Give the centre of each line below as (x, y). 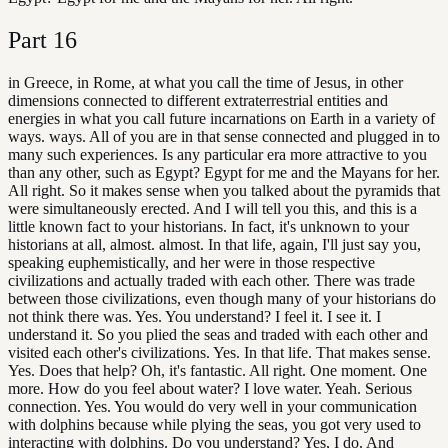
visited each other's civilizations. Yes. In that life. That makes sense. (219, 352)
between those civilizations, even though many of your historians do (222, 298)
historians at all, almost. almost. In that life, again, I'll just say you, (214, 244)
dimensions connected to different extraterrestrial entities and (198, 100)
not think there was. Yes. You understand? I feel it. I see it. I (194, 316)
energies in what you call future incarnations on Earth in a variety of (221, 118)
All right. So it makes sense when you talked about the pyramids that (224, 190)
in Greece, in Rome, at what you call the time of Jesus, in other (205, 82)
